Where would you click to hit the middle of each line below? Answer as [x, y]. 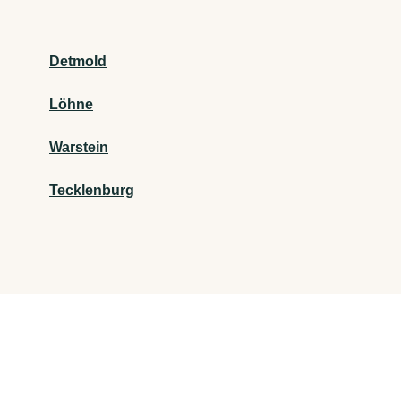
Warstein [79, 148]
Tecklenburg [92, 191]
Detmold [78, 62]
